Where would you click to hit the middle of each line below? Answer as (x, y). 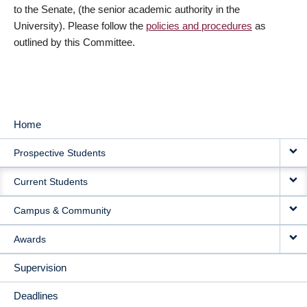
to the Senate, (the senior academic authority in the (127, 9)
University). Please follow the (80, 26)
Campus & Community (62, 210)
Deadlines (36, 296)
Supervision (40, 268)
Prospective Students (60, 153)
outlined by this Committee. (74, 42)
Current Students (51, 182)
